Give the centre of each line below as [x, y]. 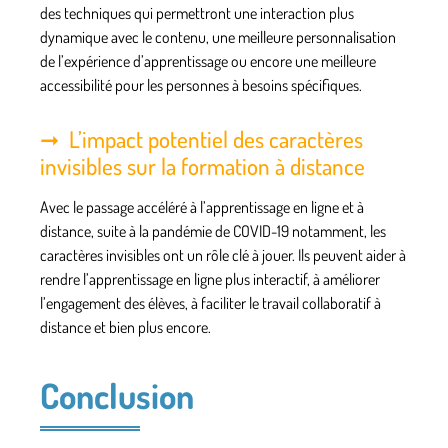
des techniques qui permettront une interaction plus [197, 12]
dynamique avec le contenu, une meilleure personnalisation [218, 36]
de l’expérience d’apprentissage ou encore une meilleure [208, 60]
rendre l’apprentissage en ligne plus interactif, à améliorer [210, 278]
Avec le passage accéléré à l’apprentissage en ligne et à [202, 206]
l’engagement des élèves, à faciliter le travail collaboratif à [210, 302]
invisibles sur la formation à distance [202, 165]
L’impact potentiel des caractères [216, 138]
